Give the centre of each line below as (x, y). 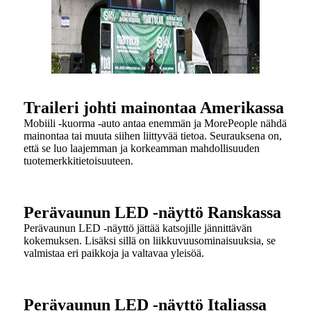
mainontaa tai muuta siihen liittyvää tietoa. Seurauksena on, (153, 136)
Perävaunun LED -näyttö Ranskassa (152, 213)
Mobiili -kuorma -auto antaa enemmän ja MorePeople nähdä (155, 124)
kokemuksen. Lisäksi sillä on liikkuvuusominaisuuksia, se (150, 241)
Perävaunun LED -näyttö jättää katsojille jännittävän (138, 228)
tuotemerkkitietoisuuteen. (78, 161)
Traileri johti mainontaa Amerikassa (154, 108)
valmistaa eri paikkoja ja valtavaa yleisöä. (114, 253)
